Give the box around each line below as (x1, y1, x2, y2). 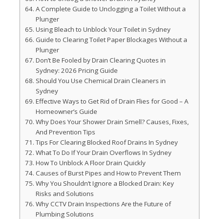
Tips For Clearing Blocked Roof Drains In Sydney (35, 138, 178, 147)
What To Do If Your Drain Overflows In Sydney (35, 148, 172, 157)
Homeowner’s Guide (35, 107, 97, 116)
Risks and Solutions (35, 189, 94, 198)
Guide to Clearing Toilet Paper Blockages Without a (35, 35, 187, 44)
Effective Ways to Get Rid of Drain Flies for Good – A (35, 97, 188, 106)
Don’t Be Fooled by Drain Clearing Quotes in (35, 56, 166, 65)
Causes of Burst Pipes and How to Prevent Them (35, 169, 181, 177)
